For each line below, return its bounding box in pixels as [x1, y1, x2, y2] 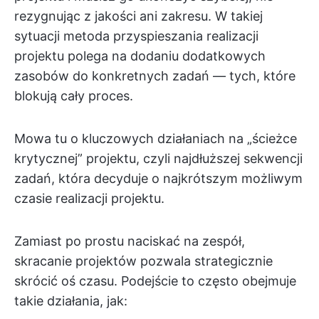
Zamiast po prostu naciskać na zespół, [14, 234, 245, 249]
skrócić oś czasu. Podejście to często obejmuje [14, 273, 296, 288]
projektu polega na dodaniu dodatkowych [14, 48, 266, 63]
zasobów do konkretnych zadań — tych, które [14, 68, 296, 83]
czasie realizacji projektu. [14, 191, 164, 206]
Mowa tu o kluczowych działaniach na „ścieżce [14, 131, 297, 146]
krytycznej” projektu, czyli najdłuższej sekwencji [14, 151, 303, 166]
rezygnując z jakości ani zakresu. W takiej [14, 9, 263, 23]
